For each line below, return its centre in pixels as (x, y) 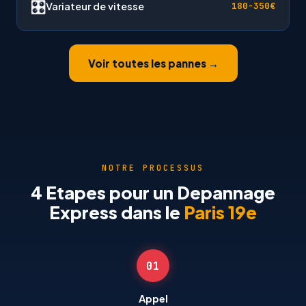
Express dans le (116, 212)
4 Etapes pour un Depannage (153, 192)
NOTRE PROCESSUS (153, 168)
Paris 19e (220, 212)
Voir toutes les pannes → (153, 63)
